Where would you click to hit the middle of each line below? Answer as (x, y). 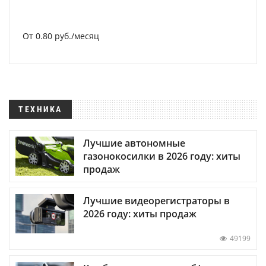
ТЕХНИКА (40, 109)
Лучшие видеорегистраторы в (156, 200)
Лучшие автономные (134, 143)
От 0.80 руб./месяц (61, 36)
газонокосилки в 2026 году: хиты (162, 156)
